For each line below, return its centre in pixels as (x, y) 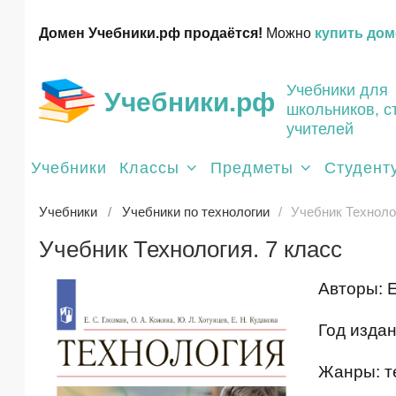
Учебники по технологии (196, 212)
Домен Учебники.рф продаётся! (151, 33)
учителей (320, 129)
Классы (149, 168)
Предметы (252, 168)
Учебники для (337, 90)
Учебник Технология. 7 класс (190, 249)
